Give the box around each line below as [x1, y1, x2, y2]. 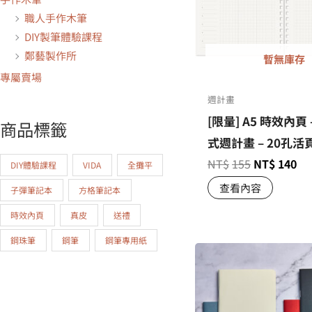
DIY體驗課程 [10, 159, 57, 171]
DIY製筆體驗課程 [24, 29, 102, 45]
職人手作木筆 [24, 10, 87, 26]
